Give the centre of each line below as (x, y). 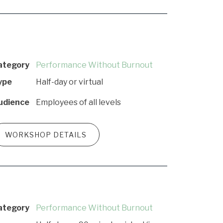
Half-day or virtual (69, 82)
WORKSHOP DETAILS (46, 135)
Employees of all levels (78, 102)
